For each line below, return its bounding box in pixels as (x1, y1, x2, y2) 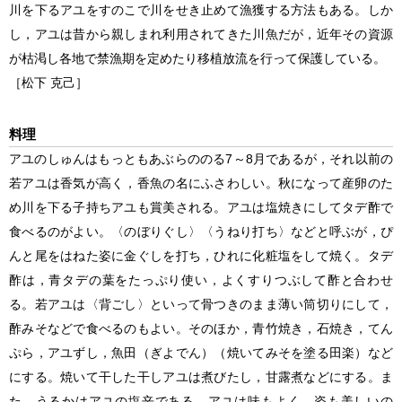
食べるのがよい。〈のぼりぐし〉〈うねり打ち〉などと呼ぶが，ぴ (9, 224, 393, 240)
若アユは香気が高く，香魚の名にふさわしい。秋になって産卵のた (9, 176, 393, 191)
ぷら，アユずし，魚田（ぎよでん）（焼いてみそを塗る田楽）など (9, 345, 393, 361)
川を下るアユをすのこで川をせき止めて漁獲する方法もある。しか (9, 3, 393, 18)
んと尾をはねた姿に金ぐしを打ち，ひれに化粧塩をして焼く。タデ (9, 249, 393, 264)
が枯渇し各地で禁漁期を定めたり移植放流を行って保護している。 (9, 51, 386, 66)
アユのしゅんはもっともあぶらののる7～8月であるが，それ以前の (9, 152, 393, 167)
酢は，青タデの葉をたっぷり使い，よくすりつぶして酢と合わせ (9, 273, 393, 288)
